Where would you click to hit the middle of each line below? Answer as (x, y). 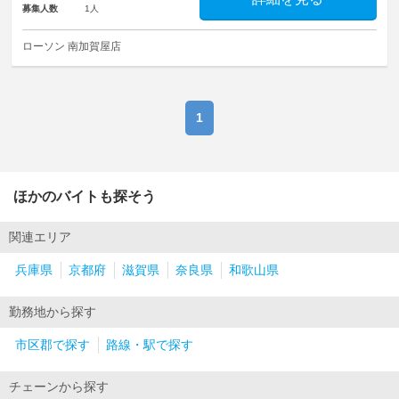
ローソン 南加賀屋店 (72, 47)
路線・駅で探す (150, 346)
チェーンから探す (59, 387)
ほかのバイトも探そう (85, 197)
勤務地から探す (53, 313)
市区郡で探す (53, 346)
